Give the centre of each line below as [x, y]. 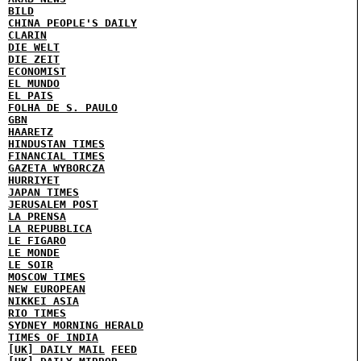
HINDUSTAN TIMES [56, 144]
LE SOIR [31, 265]
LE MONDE [34, 253]
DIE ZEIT [34, 59]
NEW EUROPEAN [47, 289]
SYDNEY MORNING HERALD [76, 325]
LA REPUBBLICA [50, 228]
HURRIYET [34, 180]
